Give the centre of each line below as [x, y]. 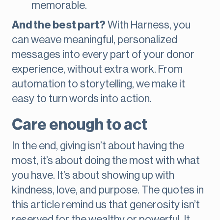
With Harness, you [148, 25]
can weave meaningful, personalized [95, 40]
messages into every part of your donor [103, 55]
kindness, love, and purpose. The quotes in [108, 190]
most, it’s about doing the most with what [106, 161]
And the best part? [59, 25]
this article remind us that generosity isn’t [106, 205]
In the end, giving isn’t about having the [98, 146]
